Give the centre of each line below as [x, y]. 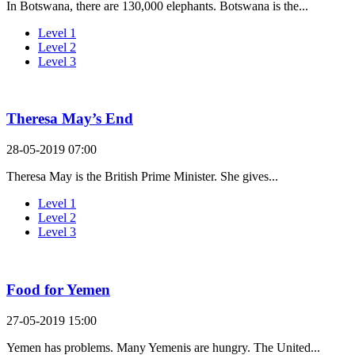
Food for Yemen [58, 289]
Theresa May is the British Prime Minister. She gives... [142, 177]
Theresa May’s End [70, 119]
